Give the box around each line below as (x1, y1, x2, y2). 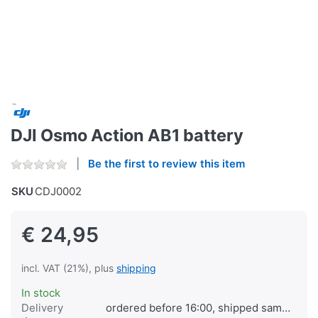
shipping (116, 262, 156, 275)
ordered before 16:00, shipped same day (103, 301, 283, 315)
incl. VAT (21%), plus (21, 262, 116, 275)
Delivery (21, 301, 63, 315)
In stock (21, 286, 60, 300)
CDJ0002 (35, 185, 82, 199)
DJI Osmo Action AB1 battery (11, 125, 243, 146)
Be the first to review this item (88, 157, 245, 171)
